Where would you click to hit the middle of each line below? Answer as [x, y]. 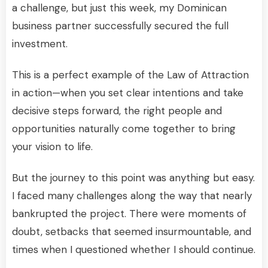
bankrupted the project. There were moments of [129, 213]
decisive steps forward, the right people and [117, 110]
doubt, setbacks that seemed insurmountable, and [132, 231]
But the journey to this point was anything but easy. [133, 177]
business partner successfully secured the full [120, 25]
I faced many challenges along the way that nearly [132, 195]
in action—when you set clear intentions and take [128, 92]
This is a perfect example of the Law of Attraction [130, 74]
